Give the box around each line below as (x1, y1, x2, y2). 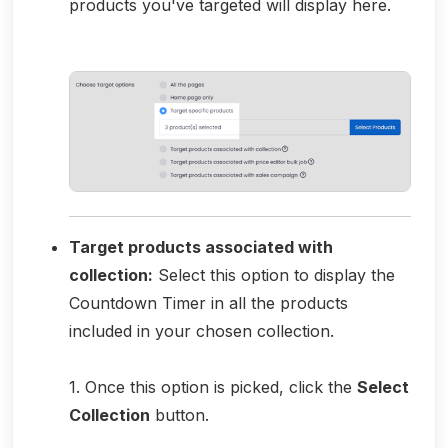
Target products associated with (69, 236, 333, 257)
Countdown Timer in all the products (69, 292, 348, 313)
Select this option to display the (153, 264, 395, 285)
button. (150, 404, 209, 425)
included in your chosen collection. (69, 320, 334, 341)
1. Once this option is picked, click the (69, 376, 357, 397)
